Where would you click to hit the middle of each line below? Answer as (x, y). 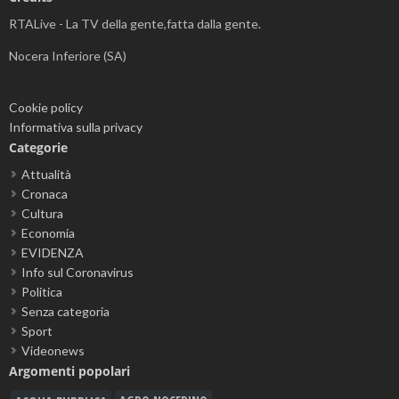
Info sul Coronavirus (77, 273)
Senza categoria (65, 312)
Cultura (42, 214)
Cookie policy (46, 108)
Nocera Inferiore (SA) (68, 56)
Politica (42, 292)
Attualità (46, 175)
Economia (48, 233)
